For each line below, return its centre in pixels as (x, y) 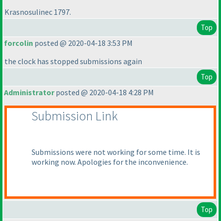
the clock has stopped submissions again (73, 61)
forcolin (18, 43)
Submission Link (75, 116)
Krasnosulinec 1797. (38, 12)
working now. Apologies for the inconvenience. (110, 162)
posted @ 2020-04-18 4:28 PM (104, 92)
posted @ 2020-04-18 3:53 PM (83, 43)
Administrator (29, 92)
